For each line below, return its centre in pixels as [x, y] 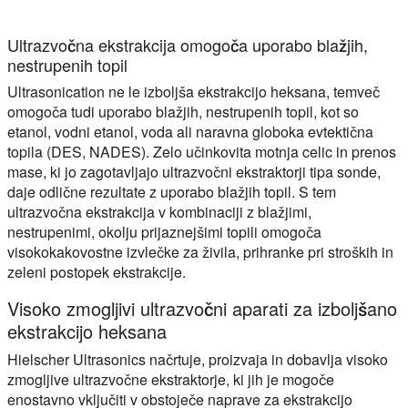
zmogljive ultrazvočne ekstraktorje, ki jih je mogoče [171, 379]
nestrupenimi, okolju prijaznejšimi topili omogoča [164, 231]
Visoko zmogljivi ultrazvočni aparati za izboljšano [202, 308]
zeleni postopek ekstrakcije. [97, 271]
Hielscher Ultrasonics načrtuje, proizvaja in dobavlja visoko [198, 359]
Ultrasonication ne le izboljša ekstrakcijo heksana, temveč [194, 91]
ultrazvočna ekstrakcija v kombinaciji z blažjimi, [159, 211]
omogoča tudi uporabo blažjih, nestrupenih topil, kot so [183, 111]
